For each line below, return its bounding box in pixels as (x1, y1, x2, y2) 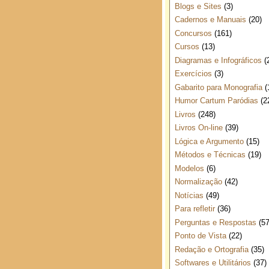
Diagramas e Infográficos (174, 55, 262, 65)
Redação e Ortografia (174, 244, 249, 254)
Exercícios (174, 69, 212, 78)
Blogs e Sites (174, 1, 222, 11)
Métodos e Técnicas (174, 150, 246, 159)
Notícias (174, 190, 204, 200)
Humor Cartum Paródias (174, 96, 258, 105)
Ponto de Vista (174, 231, 226, 240)
